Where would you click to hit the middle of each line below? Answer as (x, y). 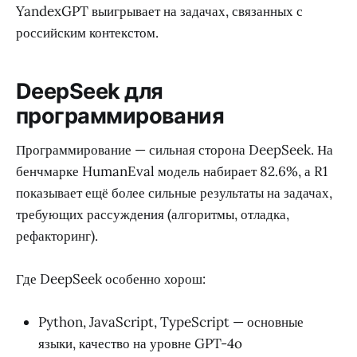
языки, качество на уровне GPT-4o (140, 343)
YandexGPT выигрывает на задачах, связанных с (159, 12)
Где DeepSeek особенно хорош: (111, 279)
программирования (120, 116)
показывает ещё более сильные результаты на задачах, (174, 192)
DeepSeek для (90, 91)
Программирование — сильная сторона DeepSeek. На (175, 149)
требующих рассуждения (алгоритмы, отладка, (153, 214)
